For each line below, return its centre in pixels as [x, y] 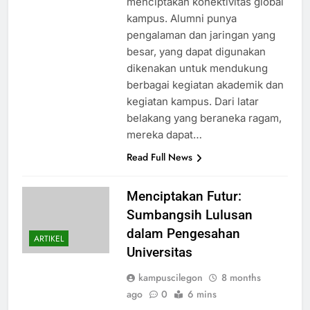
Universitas [159, 253]
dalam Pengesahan [183, 234]
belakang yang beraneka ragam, [204, 118]
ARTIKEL [49, 239]
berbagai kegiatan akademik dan [205, 85]
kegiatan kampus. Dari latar [192, 102]
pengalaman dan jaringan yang [201, 35]
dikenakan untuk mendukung [197, 69]
